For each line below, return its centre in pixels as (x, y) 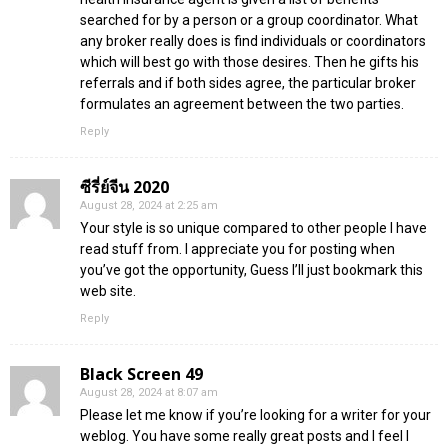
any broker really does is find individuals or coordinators (253, 40)
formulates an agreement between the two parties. (242, 103)
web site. (108, 290)
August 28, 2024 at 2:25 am (149, 205)
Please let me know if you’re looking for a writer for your (255, 414)
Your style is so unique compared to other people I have (253, 227)
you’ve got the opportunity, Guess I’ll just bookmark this (251, 269)
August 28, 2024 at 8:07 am (149, 392)
